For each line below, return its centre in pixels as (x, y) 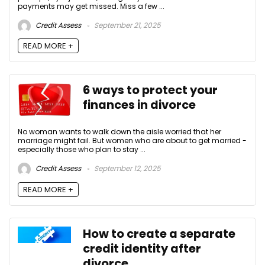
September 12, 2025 (127, 169)
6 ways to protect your (150, 91)
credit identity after (142, 248)
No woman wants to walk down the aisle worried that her (119, 132)
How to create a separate (159, 234)
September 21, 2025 (127, 25)
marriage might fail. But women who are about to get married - (132, 141)
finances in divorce (139, 105)
